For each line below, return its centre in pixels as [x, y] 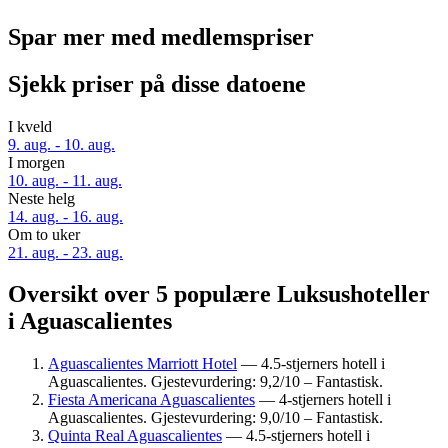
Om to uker [44, 234]
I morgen [36, 162]
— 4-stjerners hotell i [323, 400]
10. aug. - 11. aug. [65, 180]
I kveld [30, 126]
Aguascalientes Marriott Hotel [142, 364]
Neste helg [41, 198]
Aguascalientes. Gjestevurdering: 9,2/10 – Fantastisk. [215, 382]
